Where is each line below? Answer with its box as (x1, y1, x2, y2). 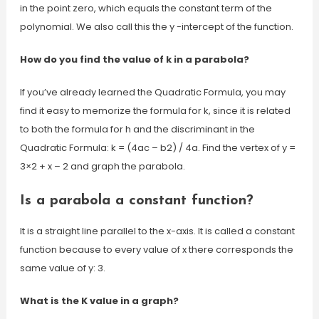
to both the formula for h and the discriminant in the (19, 122, 255, 136)
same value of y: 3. (19, 261, 105, 275)
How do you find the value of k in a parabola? (19, 53, 249, 66)
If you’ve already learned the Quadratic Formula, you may (19, 85, 286, 99)
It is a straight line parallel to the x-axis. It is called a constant (19, 224, 295, 238)
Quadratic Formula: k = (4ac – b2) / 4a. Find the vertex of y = (19, 141, 296, 155)
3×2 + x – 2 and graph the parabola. (19, 159, 185, 173)
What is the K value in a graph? (19, 294, 179, 308)
